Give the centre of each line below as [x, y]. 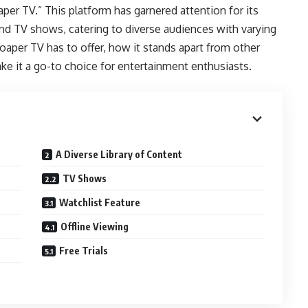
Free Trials [84, 251]
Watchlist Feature [100, 202]
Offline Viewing [95, 227]
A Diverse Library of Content [119, 154]
